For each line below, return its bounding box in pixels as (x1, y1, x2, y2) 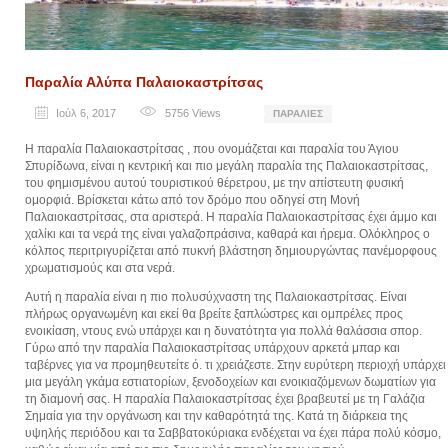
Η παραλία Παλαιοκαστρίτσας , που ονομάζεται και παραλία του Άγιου (25, 141, 399, 156)
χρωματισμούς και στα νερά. (25, 260, 175, 275)
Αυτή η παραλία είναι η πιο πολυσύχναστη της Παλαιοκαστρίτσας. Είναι (25, 289, 407, 304)
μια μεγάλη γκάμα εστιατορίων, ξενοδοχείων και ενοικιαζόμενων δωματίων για (25, 374, 436, 389)
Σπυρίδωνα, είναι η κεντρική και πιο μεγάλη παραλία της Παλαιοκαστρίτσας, (25, 158, 428, 173)
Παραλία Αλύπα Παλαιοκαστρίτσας (25, 73, 263, 90)
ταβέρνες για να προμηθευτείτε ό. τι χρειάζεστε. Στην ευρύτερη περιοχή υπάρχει (25, 357, 446, 372)
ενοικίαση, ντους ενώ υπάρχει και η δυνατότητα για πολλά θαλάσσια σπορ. (25, 323, 422, 338)
